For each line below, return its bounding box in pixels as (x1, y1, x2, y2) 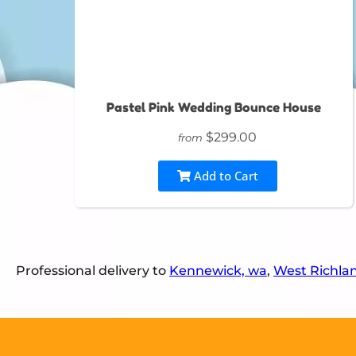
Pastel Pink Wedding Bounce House (106, 99, 321, 116)
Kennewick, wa (169, 263, 267, 279)
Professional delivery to (16, 263, 169, 279)
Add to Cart (190, 168, 258, 184)
